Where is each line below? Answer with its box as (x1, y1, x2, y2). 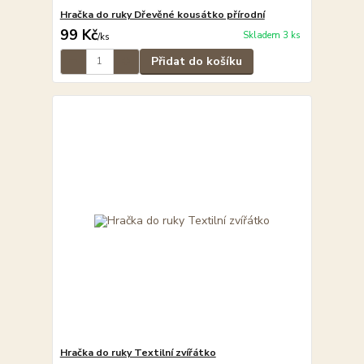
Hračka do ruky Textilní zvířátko (59, 346, 216, 360)
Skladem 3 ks (242, 29, 301, 42)
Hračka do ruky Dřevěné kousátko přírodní (59, 7, 265, 21)
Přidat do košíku (150, 53, 242, 69)
